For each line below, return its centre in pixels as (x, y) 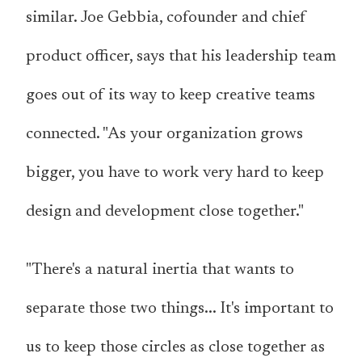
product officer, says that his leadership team (181, 57)
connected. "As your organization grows (164, 135)
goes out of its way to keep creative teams (170, 96)
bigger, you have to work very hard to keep (175, 173)
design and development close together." (165, 212)
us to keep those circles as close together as (175, 348)
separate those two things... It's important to (180, 309)
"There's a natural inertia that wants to (160, 270)
